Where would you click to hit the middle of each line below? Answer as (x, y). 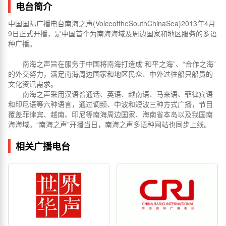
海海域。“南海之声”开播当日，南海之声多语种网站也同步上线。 (109, 124)
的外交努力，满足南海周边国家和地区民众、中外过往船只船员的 (110, 74)
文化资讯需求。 (33, 84)
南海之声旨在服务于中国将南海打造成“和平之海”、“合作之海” (112, 64)
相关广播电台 (43, 146)
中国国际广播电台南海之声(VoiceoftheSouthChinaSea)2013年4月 (112, 23)
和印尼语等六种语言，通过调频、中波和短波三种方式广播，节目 (110, 104)
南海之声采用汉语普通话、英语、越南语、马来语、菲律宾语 (110, 94)
